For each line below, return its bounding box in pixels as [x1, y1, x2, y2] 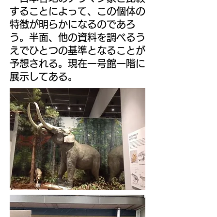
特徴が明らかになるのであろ [10, 19, 136, 29]
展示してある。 [10, 72, 77, 81]
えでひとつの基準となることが [10, 46, 145, 55]
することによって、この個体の [10, 6, 145, 16]
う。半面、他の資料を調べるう [10, 32, 145, 42]
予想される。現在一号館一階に [10, 59, 145, 68]
